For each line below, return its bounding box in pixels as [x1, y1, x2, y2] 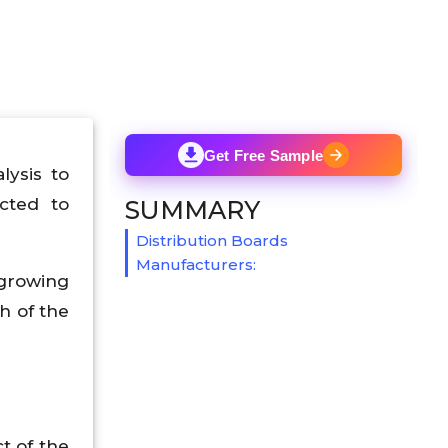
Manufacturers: [136, 254, 256, 274]
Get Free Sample [202, 146, 325, 164]
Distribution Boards [136, 230, 288, 250]
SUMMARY [125, 194, 260, 225]
